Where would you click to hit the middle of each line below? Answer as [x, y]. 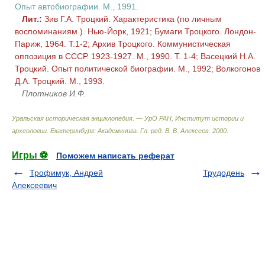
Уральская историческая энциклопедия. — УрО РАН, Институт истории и [128, 118]
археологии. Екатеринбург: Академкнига [74, 131]
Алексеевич [34, 185]
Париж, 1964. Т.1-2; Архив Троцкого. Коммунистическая [123, 44]
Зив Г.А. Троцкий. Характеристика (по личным [132, 19]
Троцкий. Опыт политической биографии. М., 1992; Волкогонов [138, 69]
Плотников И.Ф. [54, 93]
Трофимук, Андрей [66, 173]
